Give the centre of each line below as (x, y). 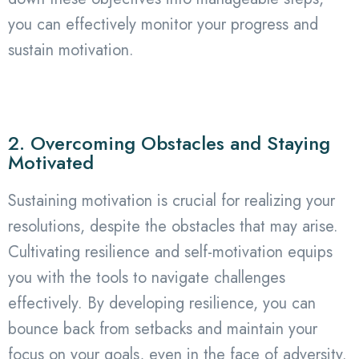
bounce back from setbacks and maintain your (163, 329)
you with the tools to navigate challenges (147, 277)
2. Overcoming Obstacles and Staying (169, 143)
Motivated (51, 162)
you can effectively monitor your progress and (163, 24)
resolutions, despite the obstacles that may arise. (173, 226)
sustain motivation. (71, 50)
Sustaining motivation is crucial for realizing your (171, 200)
